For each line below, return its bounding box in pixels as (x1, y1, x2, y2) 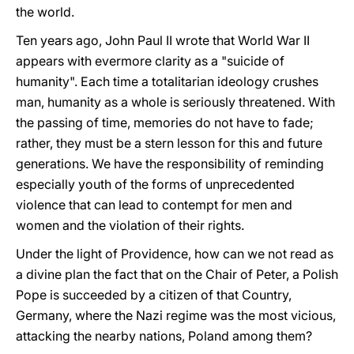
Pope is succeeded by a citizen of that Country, (16, 287, 292, 303)
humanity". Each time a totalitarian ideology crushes (16, 73, 318, 89)
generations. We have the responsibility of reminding (16, 156, 324, 171)
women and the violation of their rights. (16, 217, 244, 233)
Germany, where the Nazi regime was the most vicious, (16, 307, 336, 323)
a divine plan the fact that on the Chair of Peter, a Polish (16, 266, 338, 282)
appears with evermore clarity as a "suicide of (16, 53, 284, 69)
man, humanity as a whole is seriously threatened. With (16, 94, 335, 110)
